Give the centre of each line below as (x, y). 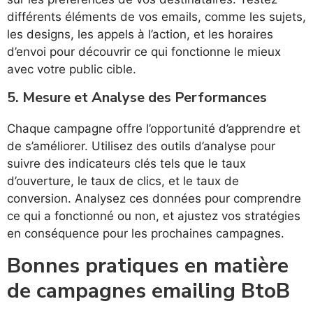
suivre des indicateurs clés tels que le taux (126, 164)
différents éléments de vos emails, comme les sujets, (156, 17)
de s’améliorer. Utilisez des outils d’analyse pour (141, 146)
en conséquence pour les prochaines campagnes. (146, 234)
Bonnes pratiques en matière (148, 266)
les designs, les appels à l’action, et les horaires (140, 35)
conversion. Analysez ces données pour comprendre (154, 199)
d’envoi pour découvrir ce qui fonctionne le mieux (144, 52)
